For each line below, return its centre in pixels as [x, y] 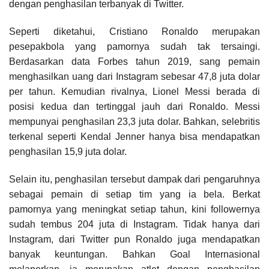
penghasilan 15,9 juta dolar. [68, 152]
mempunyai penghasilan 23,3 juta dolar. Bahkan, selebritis [134, 122]
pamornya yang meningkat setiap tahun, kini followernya [134, 210]
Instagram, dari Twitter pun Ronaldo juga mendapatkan [134, 240]
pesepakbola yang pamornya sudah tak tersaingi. [134, 47]
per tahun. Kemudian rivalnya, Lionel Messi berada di [134, 92]
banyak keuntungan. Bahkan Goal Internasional [134, 255]
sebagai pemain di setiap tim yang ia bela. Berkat [134, 195]
